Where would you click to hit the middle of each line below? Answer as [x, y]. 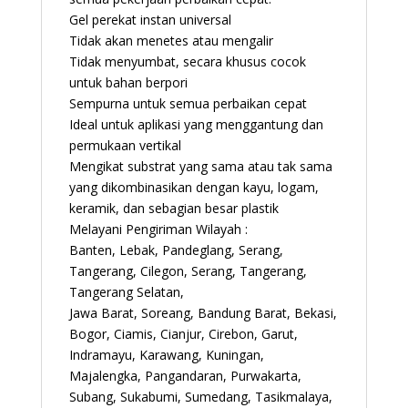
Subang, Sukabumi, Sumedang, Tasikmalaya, [200, 396]
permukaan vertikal [125, 145]
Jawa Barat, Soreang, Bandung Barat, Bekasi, [203, 312]
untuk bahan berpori [128, 82]
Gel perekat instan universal [150, 19]
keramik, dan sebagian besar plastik [173, 208]
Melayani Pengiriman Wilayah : [158, 229]
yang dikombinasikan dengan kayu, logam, [194, 187]
